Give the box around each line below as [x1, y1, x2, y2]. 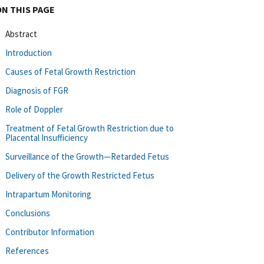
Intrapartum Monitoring [5, 188, 91, 200]
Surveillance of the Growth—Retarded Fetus [5, 150, 169, 162]
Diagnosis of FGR [5, 84, 68, 96]
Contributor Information [5, 226, 94, 237]
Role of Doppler [5, 103, 63, 115]
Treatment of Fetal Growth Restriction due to [5, 122, 174, 134]
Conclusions [5, 207, 50, 219]
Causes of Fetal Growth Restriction [5, 65, 136, 77]
